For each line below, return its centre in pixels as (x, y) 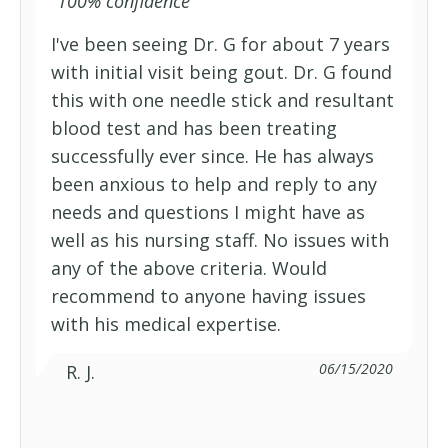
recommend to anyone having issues (208, 296)
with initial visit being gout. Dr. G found (221, 72)
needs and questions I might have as (208, 212)
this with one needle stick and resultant (222, 100)
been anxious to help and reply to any (214, 184)
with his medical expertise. (166, 324)
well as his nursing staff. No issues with (220, 240)
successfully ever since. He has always (212, 156)
